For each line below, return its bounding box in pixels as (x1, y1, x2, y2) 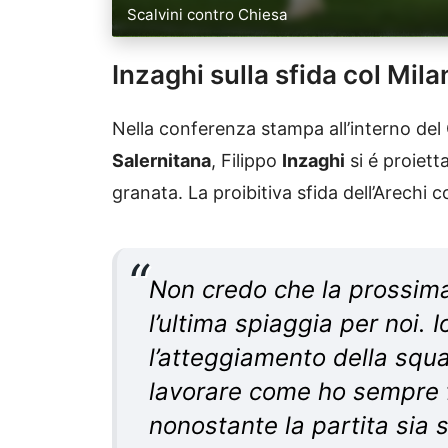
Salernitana (112, 150, 211, 172)
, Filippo (211, 150, 282, 172)
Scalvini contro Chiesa (127, 5, 289, 25)
